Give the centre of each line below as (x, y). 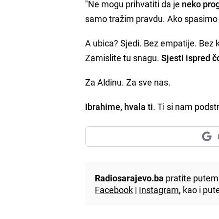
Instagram (159, 189)
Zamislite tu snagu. (123, 57)
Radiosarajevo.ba (130, 178)
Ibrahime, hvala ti (119, 106)
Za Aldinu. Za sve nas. (128, 82)
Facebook (114, 189)
